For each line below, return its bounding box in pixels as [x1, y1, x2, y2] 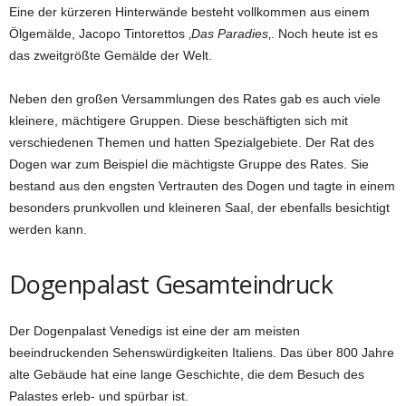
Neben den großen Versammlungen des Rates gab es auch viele [9, 91, 381, 106]
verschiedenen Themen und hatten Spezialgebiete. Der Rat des [9, 134, 374, 150]
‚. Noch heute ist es [268, 25, 378, 41]
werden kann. [9, 221, 87, 237]
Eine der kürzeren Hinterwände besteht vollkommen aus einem [9, 4, 370, 19]
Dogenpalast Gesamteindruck [9, 266, 333, 301]
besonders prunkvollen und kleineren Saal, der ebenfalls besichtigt [9, 199, 390, 215]
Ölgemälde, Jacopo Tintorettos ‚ [9, 25, 191, 41]
